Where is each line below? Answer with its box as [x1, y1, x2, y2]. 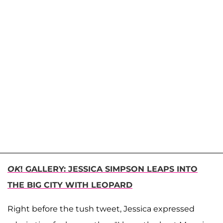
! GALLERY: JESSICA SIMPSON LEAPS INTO [20, 164, 198, 174]
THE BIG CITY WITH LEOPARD [7, 180, 132, 190]
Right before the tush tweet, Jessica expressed [7, 204, 195, 214]
